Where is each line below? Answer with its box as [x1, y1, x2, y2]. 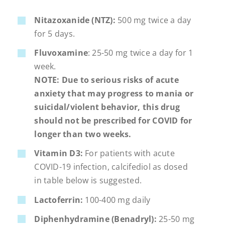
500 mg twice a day [115, 15, 191, 26]
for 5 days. [34, 28, 75, 39]
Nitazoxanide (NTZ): [34, 15, 116, 26]
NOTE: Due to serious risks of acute [34, 74, 179, 86]
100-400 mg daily [85, 194, 151, 205]
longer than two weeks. [34, 129, 132, 140]
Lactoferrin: [34, 194, 85, 205]
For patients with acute [83, 148, 175, 159]
